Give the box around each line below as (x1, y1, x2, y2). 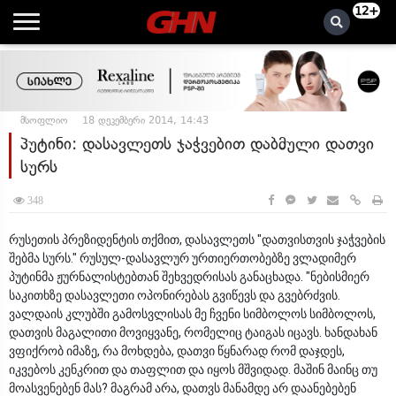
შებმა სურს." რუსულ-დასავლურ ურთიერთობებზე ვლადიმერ (9, 251, 356, 265)
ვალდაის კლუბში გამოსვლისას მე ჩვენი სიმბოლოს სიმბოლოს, (9, 307, 376, 321)
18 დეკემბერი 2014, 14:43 (82, 114, 209, 126)
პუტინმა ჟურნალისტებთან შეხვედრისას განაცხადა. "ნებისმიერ (9, 270, 369, 284)
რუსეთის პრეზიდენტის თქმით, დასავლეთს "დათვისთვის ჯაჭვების (9, 232, 385, 247)
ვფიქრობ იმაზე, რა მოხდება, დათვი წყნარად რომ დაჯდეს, (9, 344, 345, 358)
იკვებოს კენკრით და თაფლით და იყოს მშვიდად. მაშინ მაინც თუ (9, 362, 377, 377)
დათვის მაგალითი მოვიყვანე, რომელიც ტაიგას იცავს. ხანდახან (9, 325, 377, 339)
